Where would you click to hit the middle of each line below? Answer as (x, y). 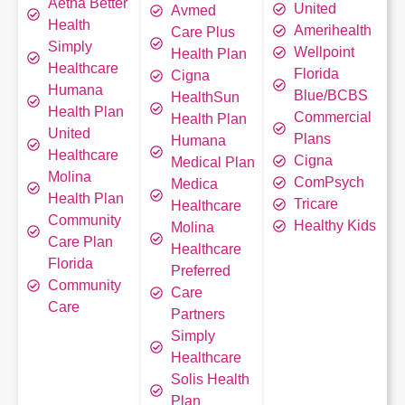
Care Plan (80, 242)
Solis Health (210, 379)
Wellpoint (324, 52)
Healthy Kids (334, 226)
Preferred (200, 271)
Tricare (316, 204)
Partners (198, 314)
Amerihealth (332, 30)
